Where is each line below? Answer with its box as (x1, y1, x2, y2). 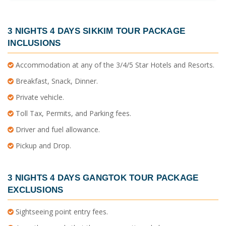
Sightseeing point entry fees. (14, 207, 108, 217)
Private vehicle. (14, 92, 64, 102)
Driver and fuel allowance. (14, 124, 100, 134)
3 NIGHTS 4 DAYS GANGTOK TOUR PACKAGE (8, 172, 199, 183)
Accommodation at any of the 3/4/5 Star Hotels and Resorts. (14, 60, 214, 70)
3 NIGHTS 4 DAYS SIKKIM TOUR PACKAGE (8, 25, 186, 36)
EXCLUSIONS (8, 184, 64, 195)
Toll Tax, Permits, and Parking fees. (14, 108, 131, 118)
